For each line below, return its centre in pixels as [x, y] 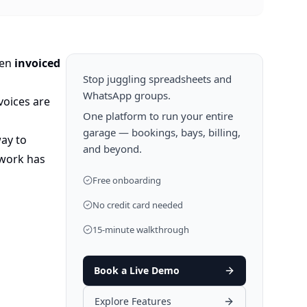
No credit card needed [138, 205]
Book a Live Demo [137, 270]
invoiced [37, 63]
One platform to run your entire [158, 116]
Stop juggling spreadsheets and [157, 79]
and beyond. [112, 149]
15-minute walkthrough [141, 230]
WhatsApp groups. [127, 95]
